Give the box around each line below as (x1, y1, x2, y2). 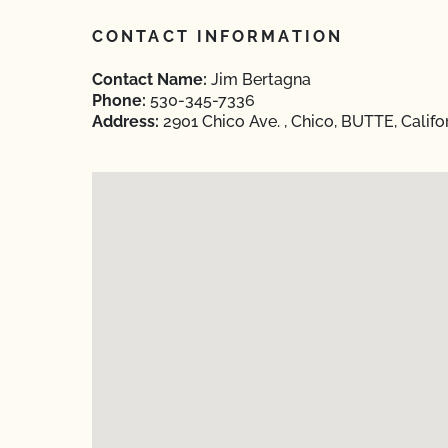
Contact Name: (92, 70, 207, 89)
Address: (92, 112, 159, 131)
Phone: (92, 91, 146, 110)
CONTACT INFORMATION (92, 27, 343, 46)
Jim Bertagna (207, 70, 311, 89)
